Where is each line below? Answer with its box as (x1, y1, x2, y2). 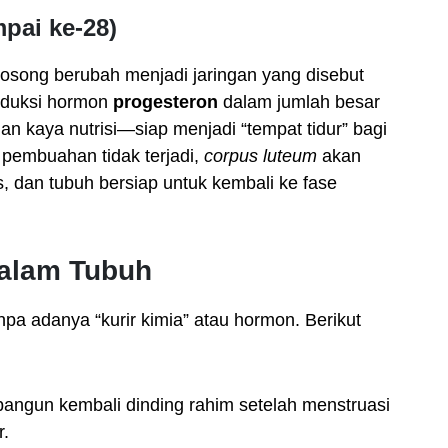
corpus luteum (204, 145, 317, 166)
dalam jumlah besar (218, 91, 380, 112)
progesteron (113, 91, 218, 112)
